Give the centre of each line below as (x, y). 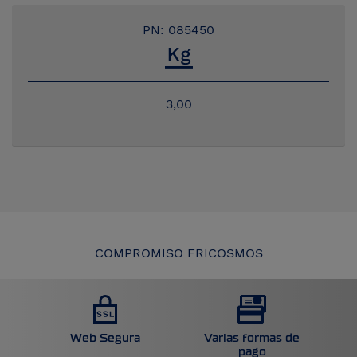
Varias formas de (252, 339)
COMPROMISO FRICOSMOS (178, 253)
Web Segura (105, 339)
